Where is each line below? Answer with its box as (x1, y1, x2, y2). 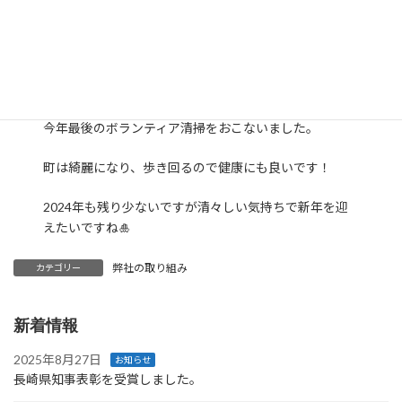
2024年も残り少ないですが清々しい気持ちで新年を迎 (43, 199, 349, 215)
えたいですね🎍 (43, 220, 132, 236)
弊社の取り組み (112, 261, 188, 275)
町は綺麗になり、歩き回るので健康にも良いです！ (43, 160, 332, 176)
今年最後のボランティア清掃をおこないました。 (43, 120, 319, 136)
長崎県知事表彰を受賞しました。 (13, 371, 202, 388)
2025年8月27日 (13, 352, 101, 368)
